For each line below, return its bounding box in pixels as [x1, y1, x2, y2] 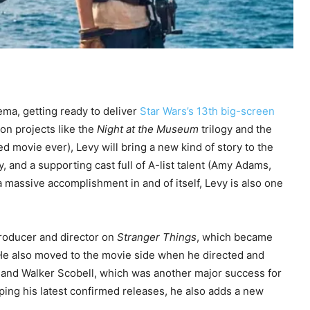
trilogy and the [199, 122, 272, 136]
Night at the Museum [97, 122, 199, 136]
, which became [197, 230, 273, 244]
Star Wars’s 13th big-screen [140, 104, 275, 118]
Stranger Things [117, 230, 197, 244]
